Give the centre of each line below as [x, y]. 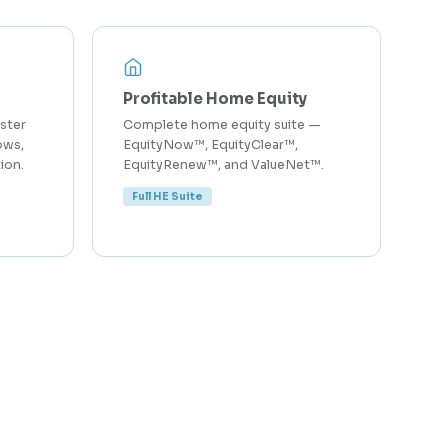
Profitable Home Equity [214, 98]
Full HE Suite [167, 196]
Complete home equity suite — [221, 125]
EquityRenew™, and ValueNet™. [223, 165]
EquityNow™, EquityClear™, [210, 145]
